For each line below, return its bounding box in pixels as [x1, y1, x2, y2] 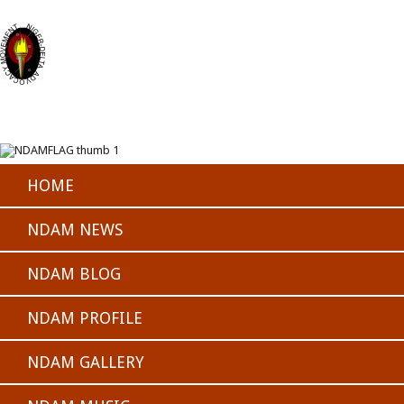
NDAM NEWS [27, 219, 123, 239]
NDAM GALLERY [27, 352, 144, 372]
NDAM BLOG [27, 263, 121, 283]
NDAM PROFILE [27, 308, 142, 327]
